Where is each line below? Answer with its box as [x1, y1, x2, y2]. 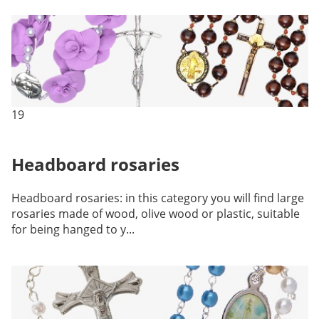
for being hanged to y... [11, 221, 135, 237]
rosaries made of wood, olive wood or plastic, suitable [11, 205, 300, 221]
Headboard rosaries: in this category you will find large [11, 189, 304, 206]
